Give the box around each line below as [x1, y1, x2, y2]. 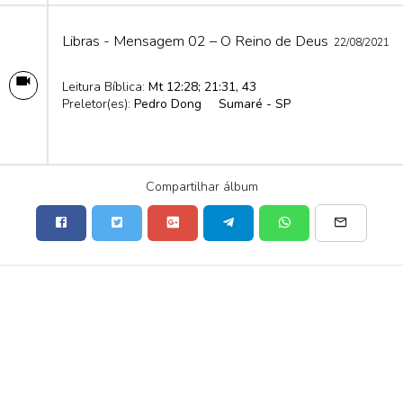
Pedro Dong [134, 95, 201, 112]
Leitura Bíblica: [62, 78, 148, 95]
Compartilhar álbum [145, 178, 258, 196]
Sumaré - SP [219, 95, 291, 112]
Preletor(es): [62, 95, 134, 112]
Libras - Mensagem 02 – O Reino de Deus [62, 31, 328, 51]
